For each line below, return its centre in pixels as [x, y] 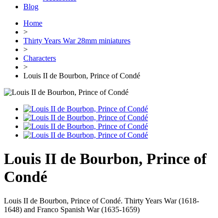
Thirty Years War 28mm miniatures [77, 41]
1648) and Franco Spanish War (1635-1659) [72, 209]
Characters [40, 58]
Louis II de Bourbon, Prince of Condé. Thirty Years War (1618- [101, 200]
